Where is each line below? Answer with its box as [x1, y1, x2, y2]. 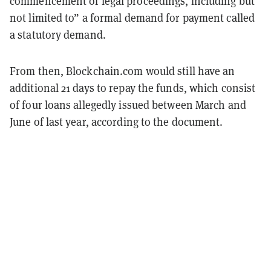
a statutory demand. [10, 27, 109, 42]
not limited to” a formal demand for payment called [10, 10, 255, 25]
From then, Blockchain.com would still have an [10, 64, 235, 78]
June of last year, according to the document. [10, 114, 223, 129]
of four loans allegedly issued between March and [10, 97, 246, 112]
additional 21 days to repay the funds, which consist [10, 80, 256, 95]
